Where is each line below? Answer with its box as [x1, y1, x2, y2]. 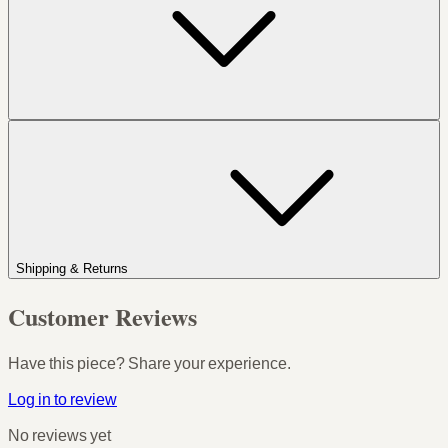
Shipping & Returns [16, 260, 132, 276]
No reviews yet [8, 425, 111, 446]
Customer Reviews [8, 299, 197, 332]
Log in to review [8, 389, 117, 410]
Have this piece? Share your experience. [8, 353, 291, 374]
